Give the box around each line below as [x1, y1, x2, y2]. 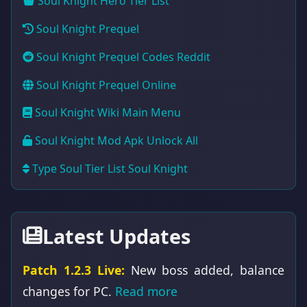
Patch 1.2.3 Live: [23, 261, 125, 278]
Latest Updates [42, 222, 191, 249]
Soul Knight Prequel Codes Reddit [34, 49, 210, 64]
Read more [115, 282, 177, 299]
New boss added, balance [124, 261, 285, 278]
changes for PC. [23, 282, 115, 299]
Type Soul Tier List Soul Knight [29, 160, 188, 176]
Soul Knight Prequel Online [34, 77, 176, 93]
